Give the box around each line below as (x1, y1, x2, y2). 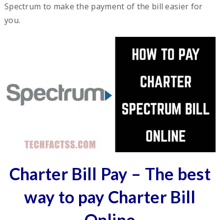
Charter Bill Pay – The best (9, 164, 211, 184)
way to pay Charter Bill (24, 187, 196, 207)
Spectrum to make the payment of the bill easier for (4, 1, 203, 12)
